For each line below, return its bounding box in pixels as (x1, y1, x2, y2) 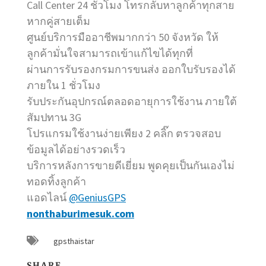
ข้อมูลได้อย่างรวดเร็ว (27, 142, 125, 156)
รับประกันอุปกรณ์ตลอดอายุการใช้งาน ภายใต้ (27, 94, 237, 108)
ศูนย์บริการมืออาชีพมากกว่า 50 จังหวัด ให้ (27, 30, 218, 44)
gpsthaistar (53, 235, 94, 246)
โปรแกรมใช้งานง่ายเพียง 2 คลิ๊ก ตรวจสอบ (27, 126, 221, 140)
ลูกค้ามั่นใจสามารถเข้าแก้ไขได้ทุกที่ (27, 46, 193, 60)
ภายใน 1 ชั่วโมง (27, 78, 100, 92)
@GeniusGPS (69, 190, 126, 204)
